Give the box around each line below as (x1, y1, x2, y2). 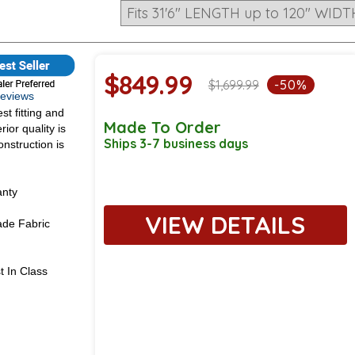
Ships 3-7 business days (103, 136, 248, 151)
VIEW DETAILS (145, 210, 306, 240)
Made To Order (103, 117, 221, 137)
